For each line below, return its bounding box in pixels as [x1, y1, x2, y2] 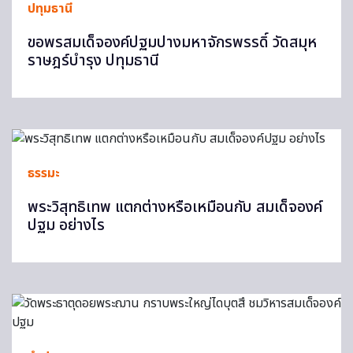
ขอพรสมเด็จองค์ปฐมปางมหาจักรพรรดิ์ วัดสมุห [28, 32, 317, 54]
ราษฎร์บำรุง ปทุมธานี [28, 50, 159, 72]
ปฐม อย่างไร [28, 214, 105, 237]
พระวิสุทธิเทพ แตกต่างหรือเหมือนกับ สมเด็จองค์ [28, 196, 322, 219]
